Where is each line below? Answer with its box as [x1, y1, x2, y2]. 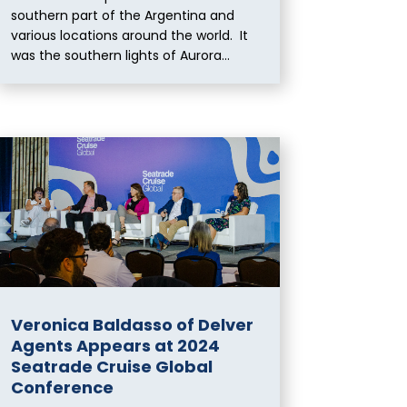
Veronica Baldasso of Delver [11, 313, 254, 336]
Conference [11, 375, 114, 399]
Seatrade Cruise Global [11, 354, 213, 378]
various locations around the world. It [11, 26, 249, 45]
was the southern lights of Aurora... [11, 46, 231, 65]
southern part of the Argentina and [11, 6, 235, 25]
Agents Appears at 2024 [11, 333, 221, 357]
